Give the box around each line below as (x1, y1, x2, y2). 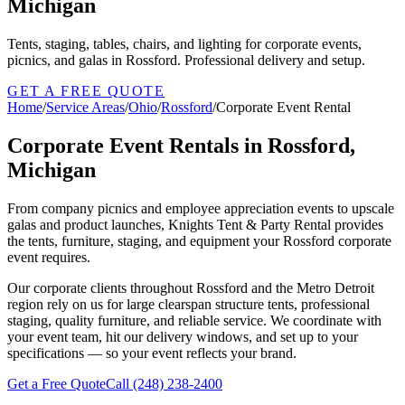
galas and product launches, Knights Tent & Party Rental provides (7, 216, 383, 232)
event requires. (7, 249, 90, 265)
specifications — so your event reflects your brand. (7, 344, 297, 361)
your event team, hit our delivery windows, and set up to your (7, 328, 358, 344)
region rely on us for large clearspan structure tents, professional (7, 296, 370, 312)
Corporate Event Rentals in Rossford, (7, 133, 355, 157)
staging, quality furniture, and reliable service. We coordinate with (7, 312, 381, 328)
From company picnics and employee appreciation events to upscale (7, 200, 394, 216)
